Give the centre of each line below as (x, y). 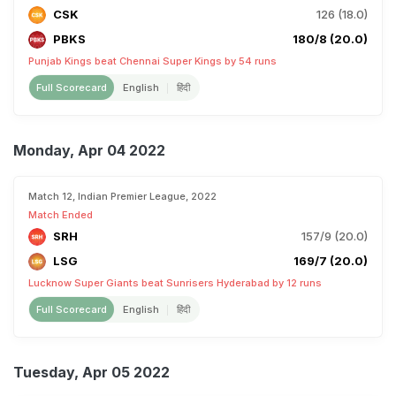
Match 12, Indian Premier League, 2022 (122, 196)
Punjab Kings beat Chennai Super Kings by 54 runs (152, 61)
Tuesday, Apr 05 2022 (91, 372)
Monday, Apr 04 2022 (89, 150)
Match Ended (61, 215)
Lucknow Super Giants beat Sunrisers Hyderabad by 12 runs (175, 283)
